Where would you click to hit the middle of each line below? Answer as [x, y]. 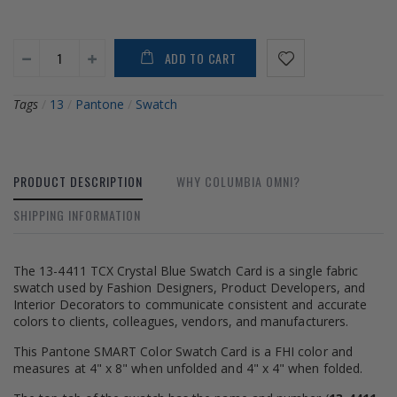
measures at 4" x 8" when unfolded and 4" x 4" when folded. [188, 369]
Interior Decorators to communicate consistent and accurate [191, 305]
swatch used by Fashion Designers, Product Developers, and [189, 288]
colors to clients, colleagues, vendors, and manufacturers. [181, 322]
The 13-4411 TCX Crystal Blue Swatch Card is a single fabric [186, 271]
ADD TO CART [200, 58]
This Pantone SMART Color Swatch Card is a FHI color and [183, 352]
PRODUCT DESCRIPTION [78, 182]
